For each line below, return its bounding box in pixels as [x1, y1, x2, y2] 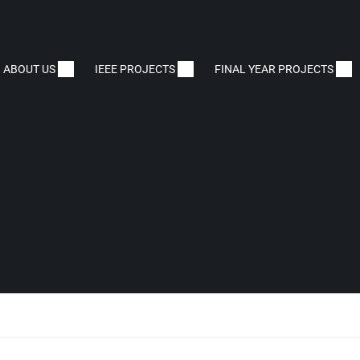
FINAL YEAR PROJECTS [215, 63, 333, 76]
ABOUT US [3, 63, 55, 76]
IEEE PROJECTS [95, 63, 175, 76]
